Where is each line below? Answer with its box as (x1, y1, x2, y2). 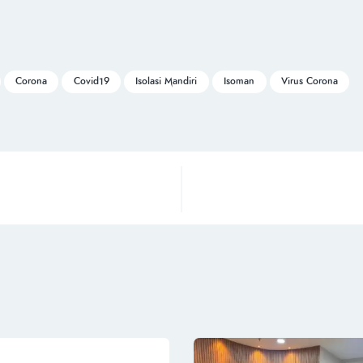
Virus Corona (281, 74, 339, 88)
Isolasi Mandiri (135, 74, 198, 88)
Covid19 (73, 74, 109, 88)
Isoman (224, 74, 255, 88)
